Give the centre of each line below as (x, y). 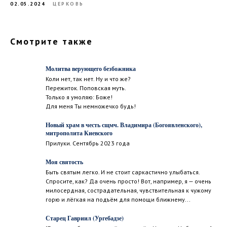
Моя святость (64, 162)
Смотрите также (51, 41)
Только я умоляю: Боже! (79, 97)
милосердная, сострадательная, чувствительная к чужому (128, 190)
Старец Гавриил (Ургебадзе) (85, 218)
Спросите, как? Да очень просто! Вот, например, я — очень (128, 181)
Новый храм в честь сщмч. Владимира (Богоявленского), (124, 125)
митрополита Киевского (79, 133)
